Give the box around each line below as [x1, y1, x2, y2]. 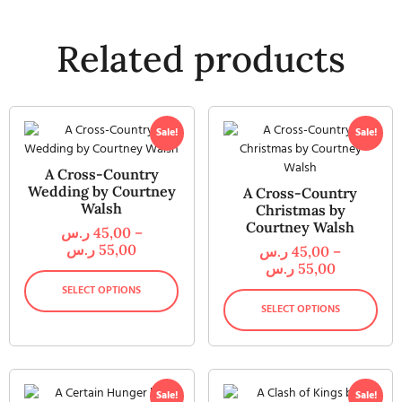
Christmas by [255, 201, 345, 220]
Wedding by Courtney [27, 182, 176, 201]
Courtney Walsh [246, 218, 355, 237]
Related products [57, 36, 345, 83]
